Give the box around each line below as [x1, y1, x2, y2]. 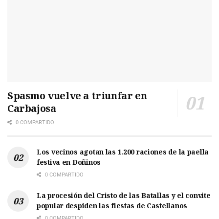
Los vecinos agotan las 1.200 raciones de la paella [37, 147, 209, 156]
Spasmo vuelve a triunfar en [7, 88, 147, 102]
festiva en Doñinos [37, 157, 101, 167]
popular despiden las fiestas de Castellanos [37, 200, 187, 210]
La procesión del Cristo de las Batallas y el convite [37, 190, 211, 200]
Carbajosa [7, 101, 56, 115]
